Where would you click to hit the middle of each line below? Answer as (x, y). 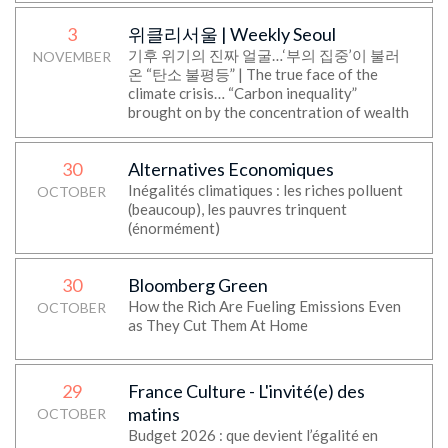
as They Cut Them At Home (217, 325)
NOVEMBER (71, 56)
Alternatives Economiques (230, 169)
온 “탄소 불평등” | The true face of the (252, 74)
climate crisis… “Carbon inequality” (242, 93)
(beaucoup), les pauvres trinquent (237, 209)
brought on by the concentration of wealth (268, 112)
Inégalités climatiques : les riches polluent (265, 190)
